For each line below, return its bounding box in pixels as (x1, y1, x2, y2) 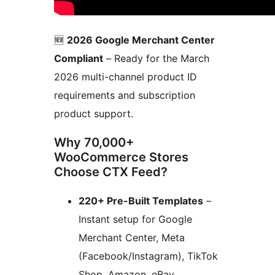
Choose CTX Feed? (54, 165, 168, 180)
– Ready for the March (103, 52, 209, 65)
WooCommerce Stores (54, 150, 188, 165)
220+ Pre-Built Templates (79, 195, 203, 207)
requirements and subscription (54, 89, 195, 102)
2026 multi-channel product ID (54, 71, 197, 83)
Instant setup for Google (79, 213, 192, 226)
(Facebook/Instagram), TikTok (79, 250, 218, 263)
